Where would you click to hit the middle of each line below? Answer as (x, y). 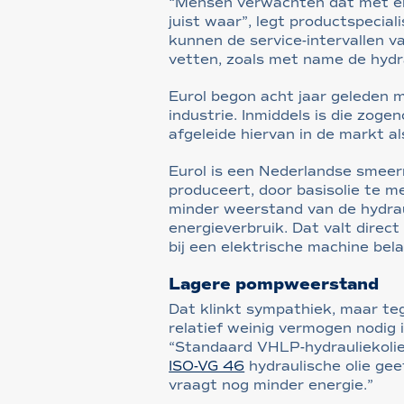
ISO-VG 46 (207, 366)
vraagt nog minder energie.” (271, 385)
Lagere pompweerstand (274, 284)
